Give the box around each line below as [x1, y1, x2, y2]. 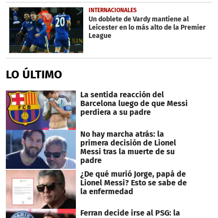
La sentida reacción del [80, 90, 164, 99]
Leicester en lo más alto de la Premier [88, 23, 206, 32]
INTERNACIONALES [88, 7, 137, 14]
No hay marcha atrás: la [80, 129, 164, 139]
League [88, 32, 111, 40]
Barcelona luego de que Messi [80, 98, 188, 108]
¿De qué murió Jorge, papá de [80, 169, 186, 179]
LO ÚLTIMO [6, 67, 62, 81]
